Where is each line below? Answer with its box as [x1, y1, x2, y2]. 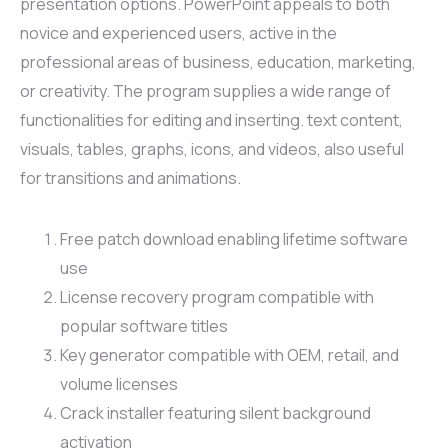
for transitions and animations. [20, 166, 241, 189]
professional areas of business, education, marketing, [20, 50, 416, 73]
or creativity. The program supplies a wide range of [20, 79, 391, 102]
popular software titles [60, 314, 228, 337]
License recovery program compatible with [60, 285, 374, 308]
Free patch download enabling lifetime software [60, 227, 408, 250]
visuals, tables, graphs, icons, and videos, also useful [20, 137, 404, 160]
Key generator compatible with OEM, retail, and [60, 343, 399, 366]
